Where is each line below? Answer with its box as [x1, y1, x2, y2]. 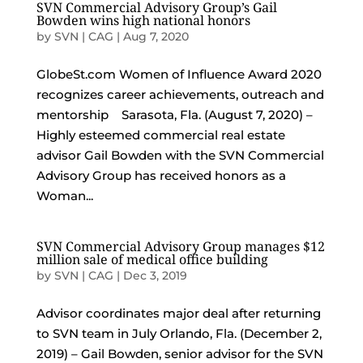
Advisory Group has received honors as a [36, 168, 286, 183]
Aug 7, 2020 [122, 29, 189, 44]
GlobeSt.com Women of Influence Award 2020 [36, 66, 322, 82]
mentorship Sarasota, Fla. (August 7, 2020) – [36, 107, 313, 122]
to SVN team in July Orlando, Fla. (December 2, [36, 326, 322, 341]
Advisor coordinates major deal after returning [36, 305, 321, 321]
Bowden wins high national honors [36, 11, 250, 29]
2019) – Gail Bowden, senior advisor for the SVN [36, 346, 323, 361]
